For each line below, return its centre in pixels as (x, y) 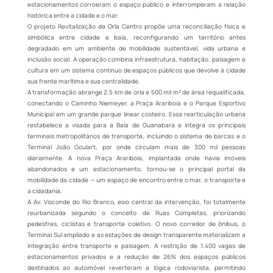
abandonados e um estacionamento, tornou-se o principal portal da (136, 168)
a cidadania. (44, 190)
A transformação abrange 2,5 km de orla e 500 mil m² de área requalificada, (136, 92)
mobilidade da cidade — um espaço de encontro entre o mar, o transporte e (136, 179)
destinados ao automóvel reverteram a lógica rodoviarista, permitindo (136, 267)
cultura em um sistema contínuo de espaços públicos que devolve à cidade (136, 70)
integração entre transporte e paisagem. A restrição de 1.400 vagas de (136, 245)
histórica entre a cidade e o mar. (73, 15)
